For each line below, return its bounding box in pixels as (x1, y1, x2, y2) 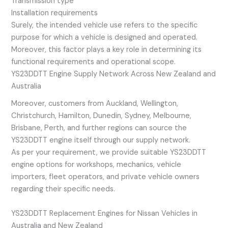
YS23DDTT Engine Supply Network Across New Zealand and (11, 69, 216, 79)
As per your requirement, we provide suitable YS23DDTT (11, 148, 207, 158)
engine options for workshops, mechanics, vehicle (11, 160, 182, 170)
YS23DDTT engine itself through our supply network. (11, 135, 191, 146)
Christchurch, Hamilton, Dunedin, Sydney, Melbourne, (11, 111, 192, 121)
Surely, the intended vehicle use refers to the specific (11, 20, 198, 31)
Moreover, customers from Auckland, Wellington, (11, 99, 179, 109)
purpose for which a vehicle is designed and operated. (11, 33, 198, 43)
